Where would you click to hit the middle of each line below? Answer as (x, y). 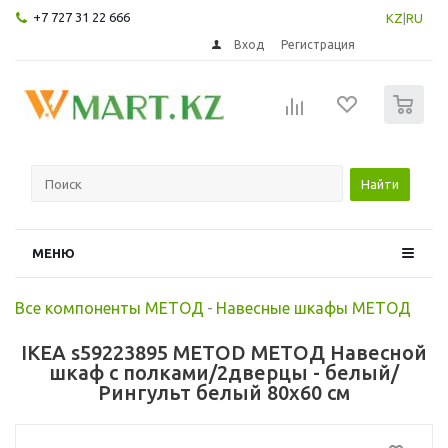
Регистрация (318, 44)
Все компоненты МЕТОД (109, 307)
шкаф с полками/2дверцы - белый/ (224, 372)
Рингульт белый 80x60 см (224, 392)
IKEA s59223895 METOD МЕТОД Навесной (224, 352)
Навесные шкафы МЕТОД (313, 307)
